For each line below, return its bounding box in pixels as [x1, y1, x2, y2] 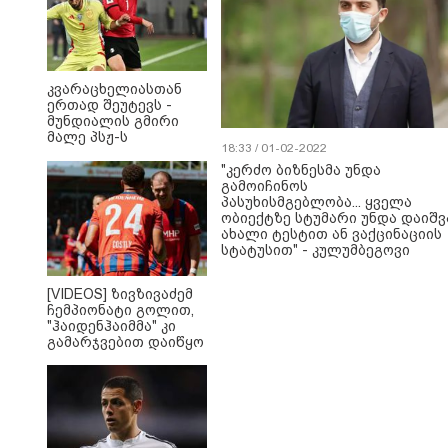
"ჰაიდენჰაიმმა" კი [47, 318, 176, 335]
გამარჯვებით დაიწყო [47, 334, 204, 351]
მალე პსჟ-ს [47, 129, 128, 146]
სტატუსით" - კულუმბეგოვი [221, 242, 410, 258]
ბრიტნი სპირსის [47, 8, 165, 25]
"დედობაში [47, 72, 128, 89]
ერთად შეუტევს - [47, 97, 172, 114]
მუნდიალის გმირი [47, 113, 179, 130]
